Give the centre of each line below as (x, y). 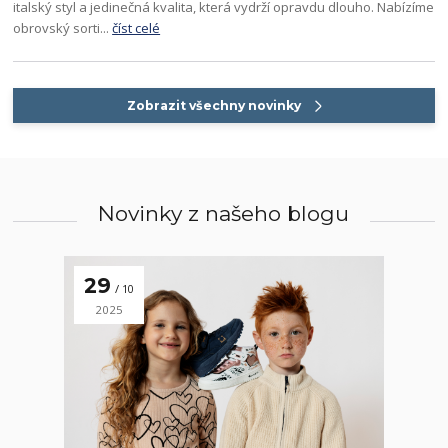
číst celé (136, 28)
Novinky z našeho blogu (224, 214)
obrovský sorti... (63, 28)
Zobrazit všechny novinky (214, 105)
